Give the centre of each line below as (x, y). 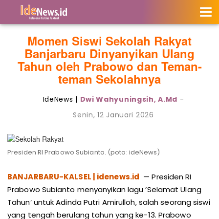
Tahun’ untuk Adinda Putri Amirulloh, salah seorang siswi (109, 202)
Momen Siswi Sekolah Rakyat (109, 41)
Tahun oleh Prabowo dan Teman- (109, 66)
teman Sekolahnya (109, 79)
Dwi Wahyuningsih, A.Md (129, 99)
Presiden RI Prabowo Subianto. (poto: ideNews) (84, 152)
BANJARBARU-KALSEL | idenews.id (73, 177)
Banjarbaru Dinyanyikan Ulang (109, 53)
